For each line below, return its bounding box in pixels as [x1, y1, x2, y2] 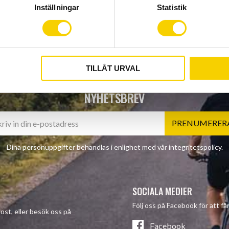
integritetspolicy [168, 143, 221, 152]
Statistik [157, 3, 187, 12]
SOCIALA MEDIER [132, 185, 192, 198]
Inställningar [34, 3, 80, 12]
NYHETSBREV [84, 88, 145, 107]
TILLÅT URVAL [85, 64, 140, 73]
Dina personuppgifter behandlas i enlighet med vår [6, 143, 169, 152]
